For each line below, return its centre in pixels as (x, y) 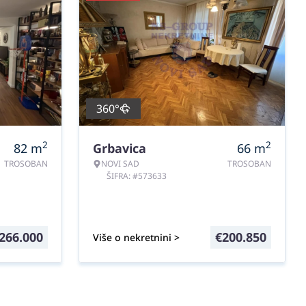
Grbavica (120, 148)
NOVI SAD (120, 164)
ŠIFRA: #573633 (137, 176)
